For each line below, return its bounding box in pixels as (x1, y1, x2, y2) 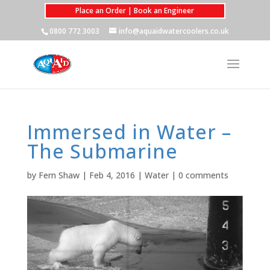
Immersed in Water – (27, 119, 231, 145)
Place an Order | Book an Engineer (75, 5, 195, 16)
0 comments (178, 169, 228, 181)
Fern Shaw (38, 169, 80, 181)
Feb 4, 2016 (89, 169, 135, 181)
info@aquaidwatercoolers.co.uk (118, 26, 229, 36)
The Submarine (27, 138, 178, 164)
